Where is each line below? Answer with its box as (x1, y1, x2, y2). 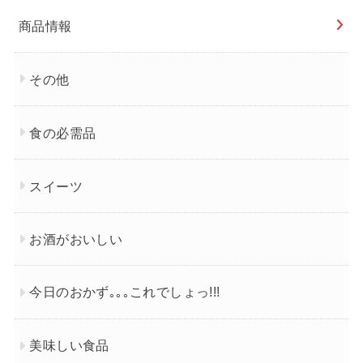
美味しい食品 (29, 338, 109, 353)
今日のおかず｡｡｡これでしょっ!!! (29, 284, 220, 300)
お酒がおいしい (29, 231, 123, 246)
